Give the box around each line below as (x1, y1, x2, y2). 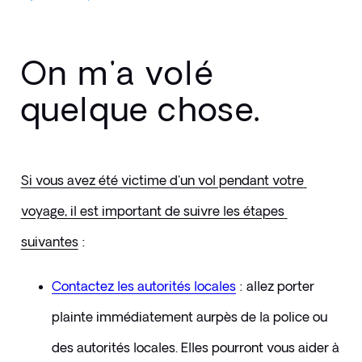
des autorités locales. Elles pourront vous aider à (51, 340, 339, 356)
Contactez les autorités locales (51, 279, 236, 294)
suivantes (20, 234, 78, 250)
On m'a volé (20, 54, 215, 91)
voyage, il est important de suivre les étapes (20, 204, 284, 219)
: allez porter (238, 279, 314, 294)
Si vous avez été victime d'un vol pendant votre (20, 173, 304, 188)
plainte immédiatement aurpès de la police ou (51, 309, 327, 325)
